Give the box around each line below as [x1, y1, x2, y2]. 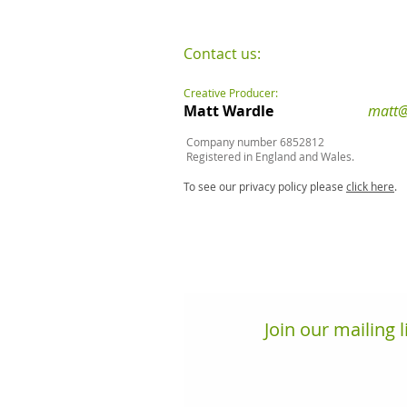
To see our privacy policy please [184, 179, 346, 194]
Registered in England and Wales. [186, 149, 354, 164]
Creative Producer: [184, 85, 283, 100]
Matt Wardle [184, 101, 368, 121]
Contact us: [184, 44, 261, 64]
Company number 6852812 [184, 134, 324, 149]
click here [346, 179, 394, 194]
